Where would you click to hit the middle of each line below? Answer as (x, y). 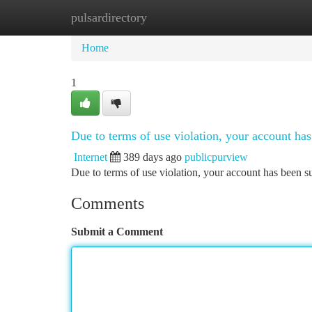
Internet (91, 157)
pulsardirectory (109, 17)
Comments (108, 203)
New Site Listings (179, 17)
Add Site (259, 17)
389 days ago (153, 157)
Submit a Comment (117, 232)
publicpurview (216, 157)
